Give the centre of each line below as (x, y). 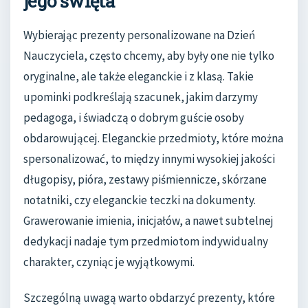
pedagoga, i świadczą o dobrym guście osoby (134, 118)
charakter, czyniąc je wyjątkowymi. (109, 262)
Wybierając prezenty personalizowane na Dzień (139, 35)
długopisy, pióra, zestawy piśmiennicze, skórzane (145, 179)
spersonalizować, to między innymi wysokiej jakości (149, 159)
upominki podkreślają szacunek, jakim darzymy (141, 97)
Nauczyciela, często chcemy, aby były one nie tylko (149, 56)
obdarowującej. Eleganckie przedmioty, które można (153, 138)
